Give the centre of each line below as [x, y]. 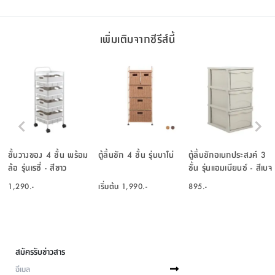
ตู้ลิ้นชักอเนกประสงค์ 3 [227, 154]
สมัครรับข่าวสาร [40, 251]
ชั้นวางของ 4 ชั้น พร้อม [48, 154]
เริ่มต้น [109, 185]
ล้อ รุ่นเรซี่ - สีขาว [37, 167]
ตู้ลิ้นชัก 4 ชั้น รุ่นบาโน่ [136, 154]
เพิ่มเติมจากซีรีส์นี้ [137, 38]
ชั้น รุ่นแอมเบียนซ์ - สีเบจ [230, 167]
